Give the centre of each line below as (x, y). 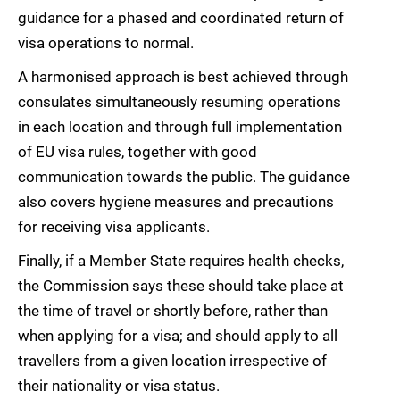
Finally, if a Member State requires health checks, (181, 261)
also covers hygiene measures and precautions (176, 202)
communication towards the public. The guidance (184, 177)
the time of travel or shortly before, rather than (173, 311)
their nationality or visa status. (119, 386)
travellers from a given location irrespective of (172, 361)
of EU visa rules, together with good (137, 152)
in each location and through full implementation (180, 127)
